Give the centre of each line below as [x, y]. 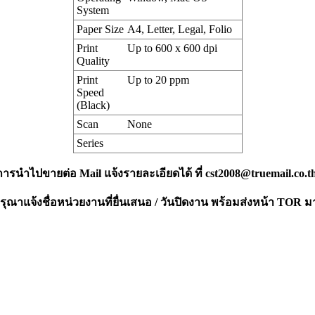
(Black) [93, 105]
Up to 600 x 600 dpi [172, 49]
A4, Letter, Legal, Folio [179, 30]
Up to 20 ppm [158, 80]
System [92, 11]
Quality [93, 61]
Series [90, 143]
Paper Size [100, 30]
